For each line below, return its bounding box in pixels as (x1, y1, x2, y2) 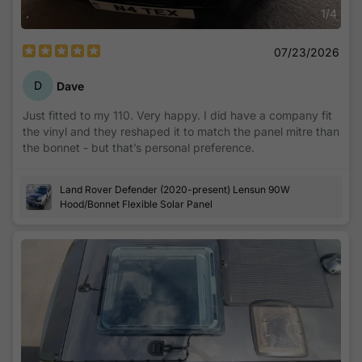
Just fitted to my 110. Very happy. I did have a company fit (23, 108, 332, 123)
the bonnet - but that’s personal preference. (23, 141, 255, 155)
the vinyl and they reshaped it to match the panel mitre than (23, 124, 339, 139)
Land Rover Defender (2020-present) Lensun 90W (60, 183, 290, 196)
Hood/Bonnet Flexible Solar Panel (60, 198, 213, 211)
